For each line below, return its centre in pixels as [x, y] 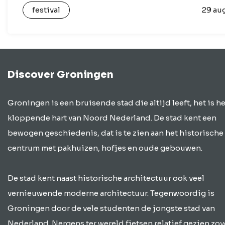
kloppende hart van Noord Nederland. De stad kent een [112, 118]
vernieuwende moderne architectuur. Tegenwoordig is [111, 193]
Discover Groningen [61, 75]
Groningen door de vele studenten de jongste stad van [111, 208]
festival [46, 10]
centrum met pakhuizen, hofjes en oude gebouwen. [105, 148]
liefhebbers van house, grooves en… [98, 14]
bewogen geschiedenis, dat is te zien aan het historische [116, 133]
